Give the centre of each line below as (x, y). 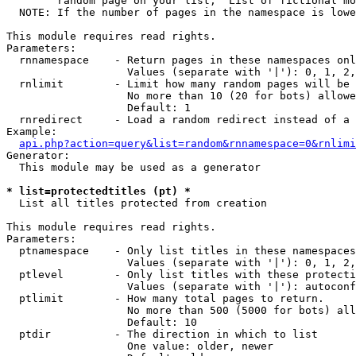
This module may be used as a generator (133, 167)
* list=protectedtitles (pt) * (99, 191)
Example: (32, 132)
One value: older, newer (140, 346)
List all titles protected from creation (137, 203)
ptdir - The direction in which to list (162, 334)
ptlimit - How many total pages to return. (165, 298)
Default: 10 (102, 322)
